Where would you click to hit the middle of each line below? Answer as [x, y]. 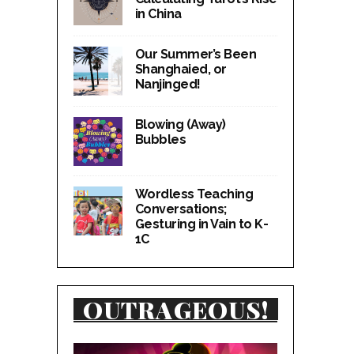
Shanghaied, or [181, 69]
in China [158, 14]
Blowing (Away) [180, 124]
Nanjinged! [168, 84]
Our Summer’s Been [196, 54]
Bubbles [160, 139]
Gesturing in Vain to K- [201, 224]
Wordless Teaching [194, 194]
